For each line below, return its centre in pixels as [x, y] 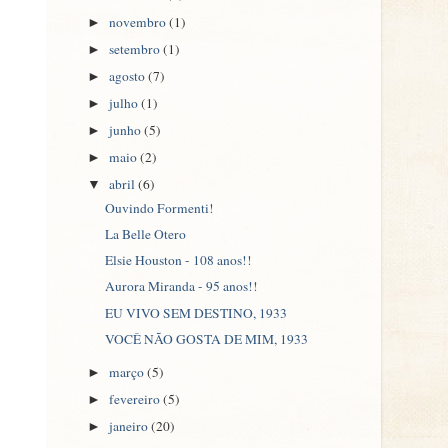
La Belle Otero [145, 234]
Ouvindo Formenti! [159, 208]
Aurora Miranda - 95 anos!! [181, 286]
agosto [129, 75]
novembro [139, 21]
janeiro [130, 425]
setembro [136, 48]
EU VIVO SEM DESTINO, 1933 [195, 312]
